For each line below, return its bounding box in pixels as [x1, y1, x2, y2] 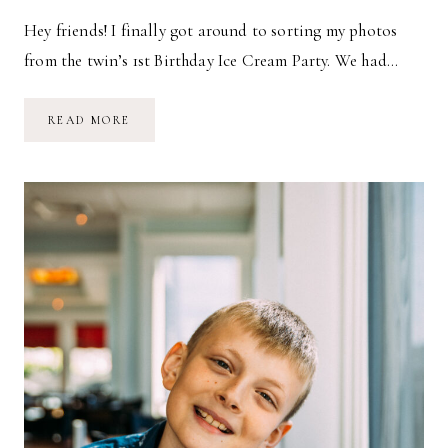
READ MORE [48, 112, 131, 127]
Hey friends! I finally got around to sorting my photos [24, 19, 398, 41]
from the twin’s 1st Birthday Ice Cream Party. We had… [24, 49, 399, 71]
